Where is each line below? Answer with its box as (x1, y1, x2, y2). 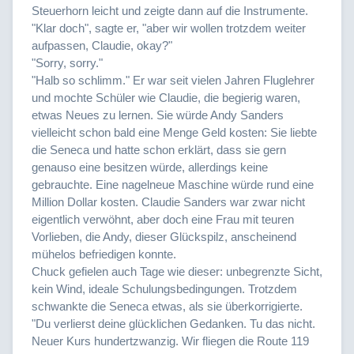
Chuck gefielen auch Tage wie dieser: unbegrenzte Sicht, (32, 264, 322, 278)
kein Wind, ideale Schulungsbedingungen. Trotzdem (32, 281, 297, 296)
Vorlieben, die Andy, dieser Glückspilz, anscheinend (32, 229, 296, 243)
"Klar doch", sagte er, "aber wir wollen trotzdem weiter (32, 21, 306, 35)
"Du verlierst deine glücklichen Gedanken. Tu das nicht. (32, 316, 315, 330)
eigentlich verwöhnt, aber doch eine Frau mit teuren (32, 212, 294, 226)
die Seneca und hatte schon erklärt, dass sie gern (32, 142, 286, 156)
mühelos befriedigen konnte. (32, 247, 176, 261)
